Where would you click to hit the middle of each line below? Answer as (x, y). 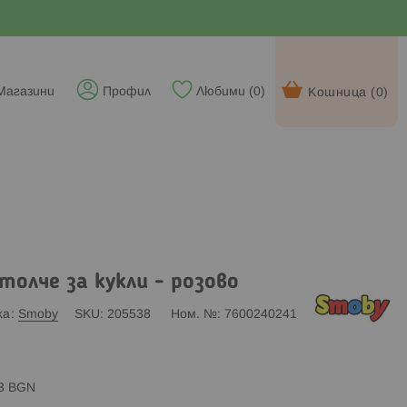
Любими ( (225, 92)
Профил (127, 92)
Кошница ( (342, 93)
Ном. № (194, 314)
